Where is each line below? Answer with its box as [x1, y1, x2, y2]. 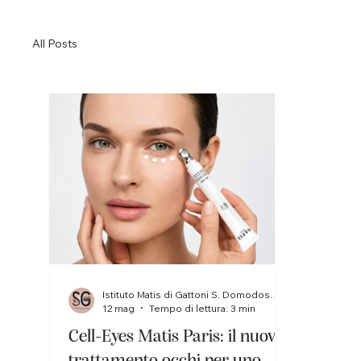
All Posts [31, 36, 77, 52]
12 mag [102, 301, 135, 314]
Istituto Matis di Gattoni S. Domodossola [269, 288, 280, 301]
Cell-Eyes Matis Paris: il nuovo [68, 327, 284, 346]
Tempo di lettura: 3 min [148, 301, 255, 314]
